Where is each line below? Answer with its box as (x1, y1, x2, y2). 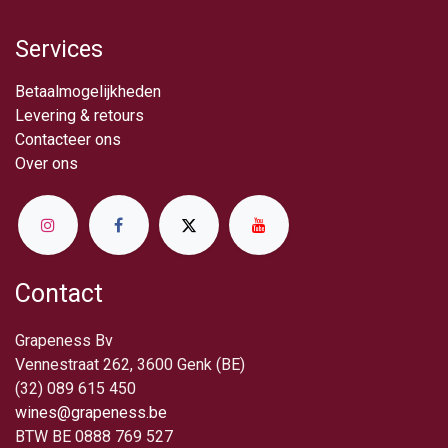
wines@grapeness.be (15, 402, 167, 422)
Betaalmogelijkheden (15, 82, 161, 102)
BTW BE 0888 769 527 (15, 426, 173, 446)
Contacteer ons (15, 130, 121, 150)
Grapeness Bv (15, 330, 113, 350)
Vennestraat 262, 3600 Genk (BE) (15, 354, 245, 374)
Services (15, 35, 103, 64)
